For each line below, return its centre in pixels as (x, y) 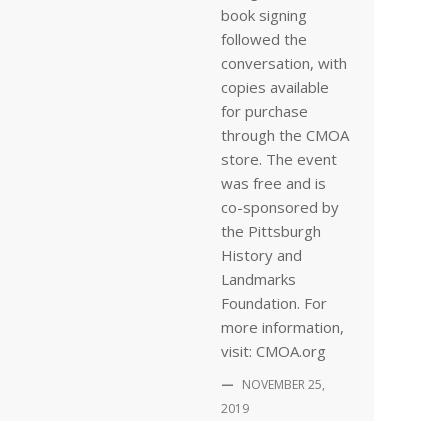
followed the (264, 39)
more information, (282, 327)
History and (261, 255)
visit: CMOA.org (273, 351)
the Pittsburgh (271, 231)
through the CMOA (285, 135)
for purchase (264, 111)
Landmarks (258, 279)
